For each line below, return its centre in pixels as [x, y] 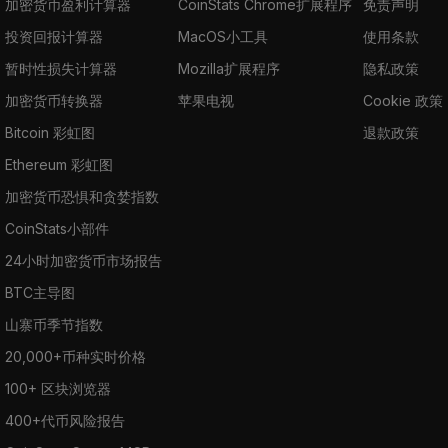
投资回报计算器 [54, 36]
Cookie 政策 [403, 100]
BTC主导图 [40, 292]
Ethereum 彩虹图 [59, 164]
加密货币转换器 [54, 100]
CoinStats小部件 [57, 228]
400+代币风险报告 [65, 420]
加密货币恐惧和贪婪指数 [82, 196]
